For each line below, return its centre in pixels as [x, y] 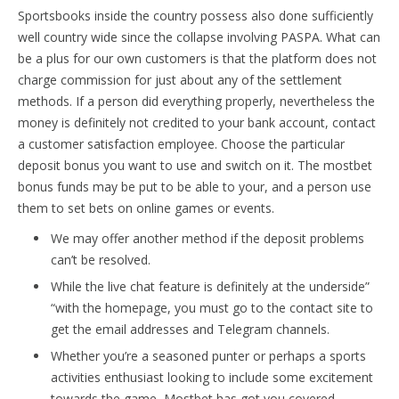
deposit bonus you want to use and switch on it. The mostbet [195, 165]
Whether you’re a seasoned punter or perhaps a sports [208, 355]
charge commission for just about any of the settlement [180, 79]
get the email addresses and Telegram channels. [190, 329]
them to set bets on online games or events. [146, 208]
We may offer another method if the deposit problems [208, 238]
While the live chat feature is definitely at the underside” [210, 286]
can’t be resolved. [101, 259]
